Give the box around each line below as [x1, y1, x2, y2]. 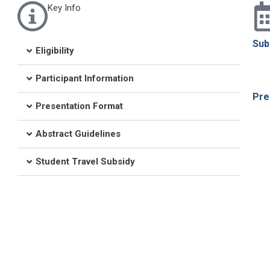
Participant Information [35, 72, 134, 84]
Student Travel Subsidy [35, 155, 135, 167]
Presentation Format [35, 100, 123, 111]
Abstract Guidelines [35, 128, 121, 139]
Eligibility [35, 45, 74, 56]
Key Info [47, 2, 81, 13]
